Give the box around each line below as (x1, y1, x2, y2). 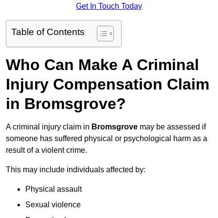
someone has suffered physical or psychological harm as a (6, 134, 207, 143)
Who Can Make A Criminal (6, 56, 199, 74)
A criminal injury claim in (6, 123, 91, 131)
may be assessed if (138, 123, 206, 131)
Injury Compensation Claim (6, 75, 209, 93)
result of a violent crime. (6, 146, 87, 155)
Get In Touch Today (76, 2, 142, 11)
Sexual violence (25, 200, 81, 209)
